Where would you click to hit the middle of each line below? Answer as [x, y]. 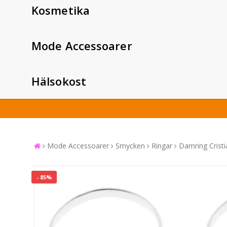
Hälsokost [59, 81]
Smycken [130, 145]
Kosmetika [61, 10]
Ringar [162, 145]
